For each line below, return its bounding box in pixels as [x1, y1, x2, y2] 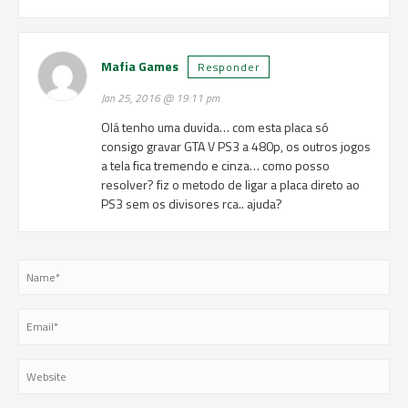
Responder [197, 58, 260, 76]
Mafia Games [100, 56, 178, 76]
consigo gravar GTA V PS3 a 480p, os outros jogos [100, 137, 371, 156]
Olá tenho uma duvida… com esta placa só [100, 117, 329, 137]
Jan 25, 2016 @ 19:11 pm [100, 90, 219, 107]
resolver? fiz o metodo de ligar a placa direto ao [100, 175, 360, 194]
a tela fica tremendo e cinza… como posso [100, 156, 330, 175]
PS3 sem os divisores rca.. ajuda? [100, 194, 282, 213]
